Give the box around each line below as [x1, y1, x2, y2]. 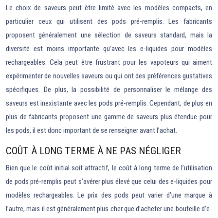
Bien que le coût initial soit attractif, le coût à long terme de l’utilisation [6, 163, 212, 172]
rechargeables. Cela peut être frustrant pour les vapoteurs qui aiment [6, 58, 212, 67]
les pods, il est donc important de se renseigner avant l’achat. [6, 126, 177, 135]
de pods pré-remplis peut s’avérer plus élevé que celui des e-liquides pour [6, 177, 212, 186]
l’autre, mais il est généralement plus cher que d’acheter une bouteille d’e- [6, 204, 212, 213]
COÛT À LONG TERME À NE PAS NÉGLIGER [6, 145, 181, 157]
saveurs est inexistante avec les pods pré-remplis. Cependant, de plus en [6, 99, 212, 108]
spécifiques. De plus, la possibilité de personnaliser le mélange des [6, 85, 212, 94]
